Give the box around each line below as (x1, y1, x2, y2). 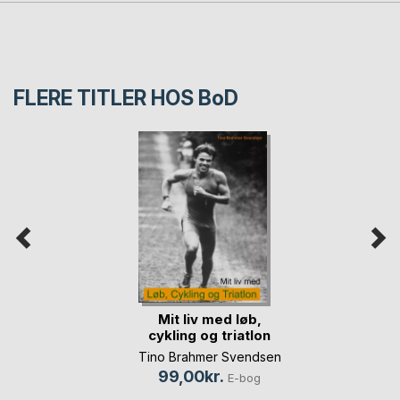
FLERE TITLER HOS (13, 85, 198, 111)
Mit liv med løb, (157, 310, 262, 328)
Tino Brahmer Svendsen (137, 349, 281, 365)
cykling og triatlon (148, 326, 271, 344)
